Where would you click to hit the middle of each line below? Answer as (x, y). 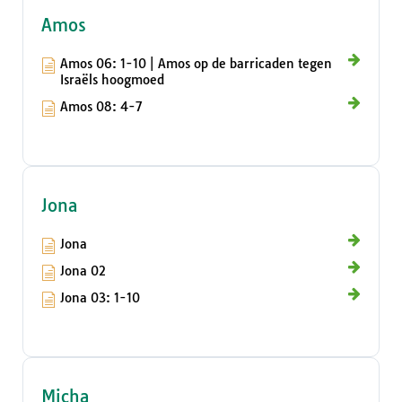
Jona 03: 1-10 (100, 298)
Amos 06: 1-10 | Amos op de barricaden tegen (196, 64)
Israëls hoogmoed (112, 80)
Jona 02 (83, 271)
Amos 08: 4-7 (101, 107)
